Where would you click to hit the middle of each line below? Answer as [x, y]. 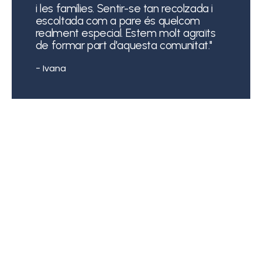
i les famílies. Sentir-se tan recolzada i [124, 8]
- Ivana [51, 69]
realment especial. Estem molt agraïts [125, 33]
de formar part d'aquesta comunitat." [124, 45]
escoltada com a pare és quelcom [118, 20]
